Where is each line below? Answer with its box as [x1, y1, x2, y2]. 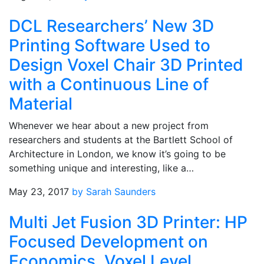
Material [9, 94, 72, 114]
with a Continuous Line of [9, 74, 209, 94]
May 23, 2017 [9, 186, 69, 197]
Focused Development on [9, 232, 208, 252]
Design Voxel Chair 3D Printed [9, 55, 243, 75]
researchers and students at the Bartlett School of [9, 134, 233, 146]
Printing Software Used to [9, 35, 210, 55]
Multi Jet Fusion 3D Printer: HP [9, 212, 247, 232]
